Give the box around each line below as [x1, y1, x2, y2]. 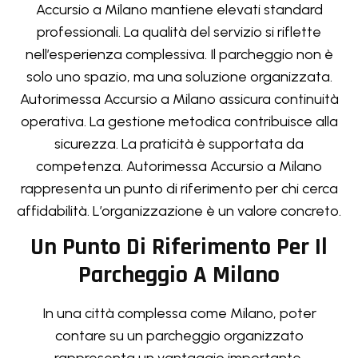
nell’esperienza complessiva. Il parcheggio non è [25, 45, 333, 63]
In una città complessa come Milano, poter [42, 304, 316, 323]
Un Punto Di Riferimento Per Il [30, 232, 328, 263]
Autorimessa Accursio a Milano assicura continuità [19, 89, 339, 108]
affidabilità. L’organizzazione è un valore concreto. [17, 201, 341, 220]
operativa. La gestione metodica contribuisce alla [20, 112, 338, 130]
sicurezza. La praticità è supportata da [54, 134, 304, 153]
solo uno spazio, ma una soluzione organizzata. [26, 67, 332, 86]
